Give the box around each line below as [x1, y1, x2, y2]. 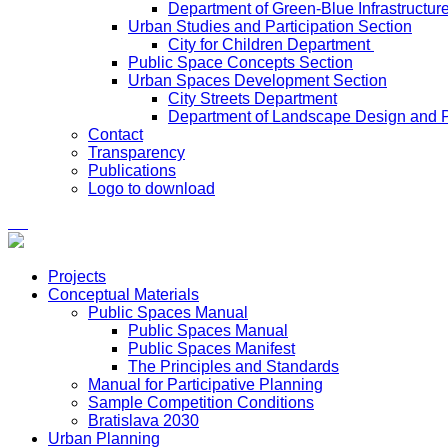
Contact [88, 126, 143, 143]
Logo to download [88, 180, 215, 197]
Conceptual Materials [48, 286, 199, 303]
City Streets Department [168, 90, 337, 107]
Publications [88, 162, 176, 179]
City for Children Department [168, 36, 374, 53]
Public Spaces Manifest [128, 340, 295, 357]
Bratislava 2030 [88, 412, 199, 429]
